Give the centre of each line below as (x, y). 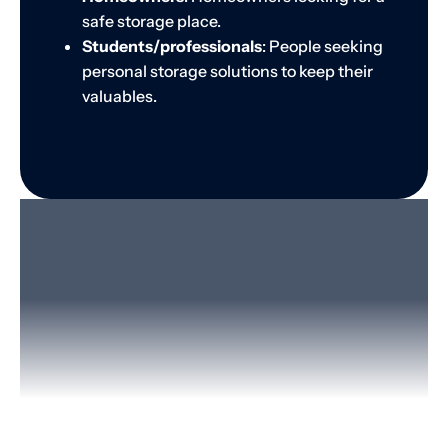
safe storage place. (151, 21)
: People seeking (322, 46)
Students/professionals (172, 46)
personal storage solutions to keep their (227, 71)
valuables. (119, 96)
